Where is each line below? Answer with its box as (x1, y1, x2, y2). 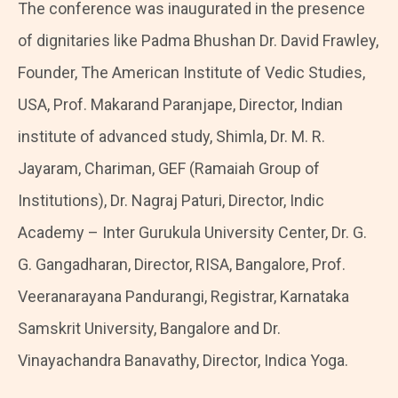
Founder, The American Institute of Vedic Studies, (18, 62, 365, 82)
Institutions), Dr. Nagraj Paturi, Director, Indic (18, 190, 324, 210)
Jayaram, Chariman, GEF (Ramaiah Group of (18, 158, 320, 178)
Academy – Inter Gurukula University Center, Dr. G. (18, 222, 367, 242)
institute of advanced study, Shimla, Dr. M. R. (18, 126, 325, 146)
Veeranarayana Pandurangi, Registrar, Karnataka (18, 286, 349, 306)
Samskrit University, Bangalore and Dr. (18, 318, 281, 338)
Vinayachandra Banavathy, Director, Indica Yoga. (18, 350, 348, 370)
